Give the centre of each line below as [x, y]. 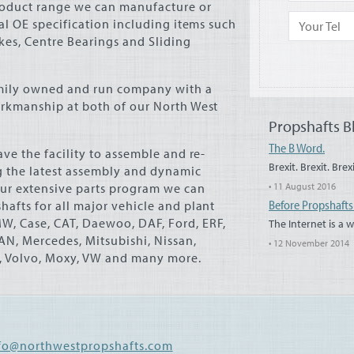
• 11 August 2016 [302, 186]
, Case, [33, 223]
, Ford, [182, 223]
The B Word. [297, 148]
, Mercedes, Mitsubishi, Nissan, [106, 240]
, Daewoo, [107, 223]
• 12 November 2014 [309, 243]
